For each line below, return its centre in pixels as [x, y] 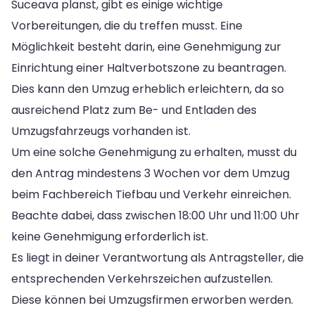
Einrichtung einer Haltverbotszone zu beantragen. [149, 67]
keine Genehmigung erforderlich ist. [110, 236]
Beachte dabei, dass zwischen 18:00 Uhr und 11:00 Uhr [155, 215]
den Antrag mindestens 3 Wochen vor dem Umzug [150, 173]
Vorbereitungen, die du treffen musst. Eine [127, 25]
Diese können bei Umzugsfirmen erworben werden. [152, 300]
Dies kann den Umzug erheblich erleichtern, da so [148, 89]
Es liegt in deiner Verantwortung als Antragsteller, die [157, 257]
